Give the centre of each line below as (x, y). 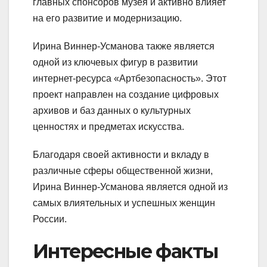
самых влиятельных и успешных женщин (124, 203)
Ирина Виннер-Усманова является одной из (130, 187)
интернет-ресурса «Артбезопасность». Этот (130, 78)
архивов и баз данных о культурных (112, 110)
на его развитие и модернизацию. (107, 18)
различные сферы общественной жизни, (123, 170)
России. (50, 219)
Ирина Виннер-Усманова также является (124, 46)
